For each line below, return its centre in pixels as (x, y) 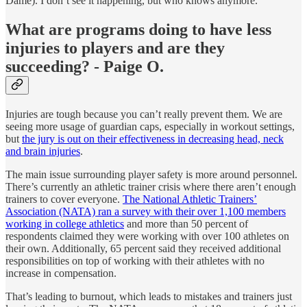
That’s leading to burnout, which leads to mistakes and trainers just (149, 296)
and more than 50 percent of (186, 223)
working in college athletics (65, 223)
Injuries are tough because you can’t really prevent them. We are (144, 114)
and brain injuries (43, 151)
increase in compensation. (61, 273)
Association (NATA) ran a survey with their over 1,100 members (146, 211)
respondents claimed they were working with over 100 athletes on (147, 236)
